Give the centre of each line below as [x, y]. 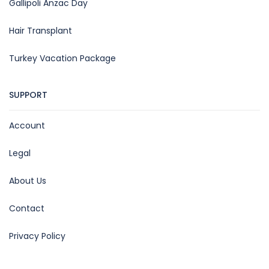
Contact [27, 209]
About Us [28, 181]
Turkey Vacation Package [62, 59]
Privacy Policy [37, 236]
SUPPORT [28, 95]
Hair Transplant [41, 31]
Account [27, 126]
